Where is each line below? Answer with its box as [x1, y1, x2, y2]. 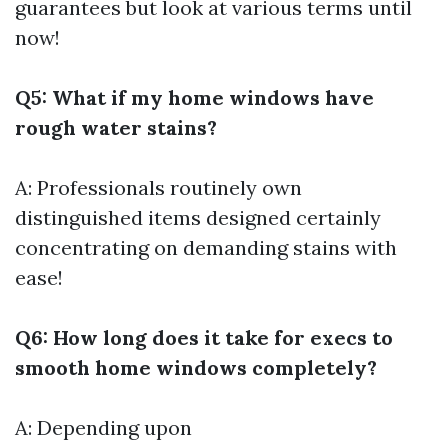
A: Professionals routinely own [15, 175, 302, 200]
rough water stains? [15, 115, 217, 140]
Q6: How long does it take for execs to [15, 325, 393, 350]
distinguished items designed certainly [15, 205, 381, 230]
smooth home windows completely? [15, 355, 377, 380]
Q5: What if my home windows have [15, 85, 374, 110]
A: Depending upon [15, 415, 192, 440]
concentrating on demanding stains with [15, 235, 397, 260]
